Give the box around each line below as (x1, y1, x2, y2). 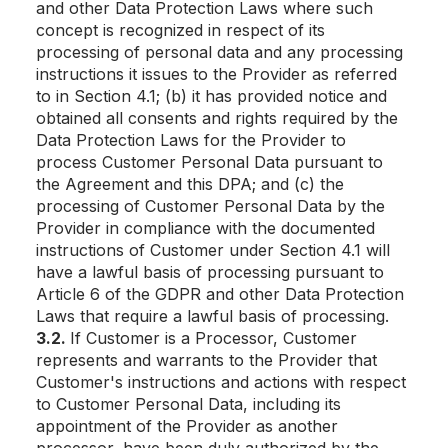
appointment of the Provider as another (36, 416, 338, 436)
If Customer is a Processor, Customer (70, 328, 357, 348)
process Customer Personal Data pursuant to (36, 152, 383, 172)
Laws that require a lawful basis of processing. (36, 306, 394, 326)
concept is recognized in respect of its (36, 20, 325, 40)
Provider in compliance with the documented (36, 218, 375, 238)
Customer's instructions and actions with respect (36, 372, 406, 392)
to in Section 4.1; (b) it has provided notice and (36, 86, 387, 106)
